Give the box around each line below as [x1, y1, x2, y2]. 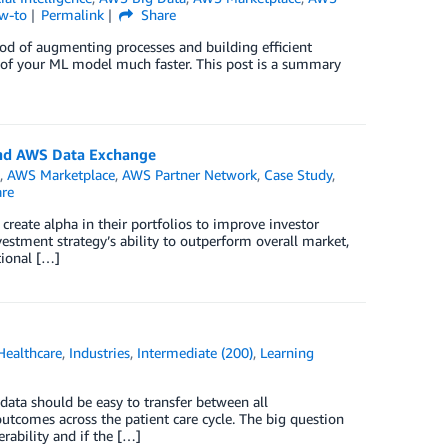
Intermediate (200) [137, 344, 254, 362]
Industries [69, 344, 131, 362]
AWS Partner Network [122, 166, 258, 184]
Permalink [41, 5, 105, 23]
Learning [260, 344, 315, 362]
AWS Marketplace [7, 166, 116, 184]
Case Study [264, 166, 333, 184]
